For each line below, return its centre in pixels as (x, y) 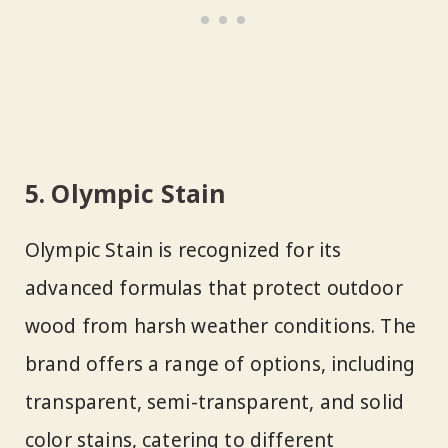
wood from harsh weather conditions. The (220, 325)
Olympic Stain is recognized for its (183, 249)
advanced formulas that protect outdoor (214, 287)
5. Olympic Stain (126, 194)
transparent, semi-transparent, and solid (215, 401)
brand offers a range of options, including (220, 363)
